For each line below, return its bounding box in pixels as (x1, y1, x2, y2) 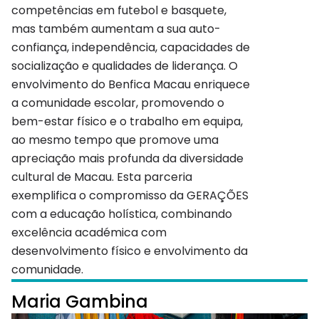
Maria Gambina (11, 289, 148, 313)
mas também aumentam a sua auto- (11, 20, 221, 37)
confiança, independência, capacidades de (11, 38, 250, 56)
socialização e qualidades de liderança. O (11, 57, 238, 74)
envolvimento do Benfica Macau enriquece (11, 75, 250, 93)
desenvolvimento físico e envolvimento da (11, 242, 248, 259)
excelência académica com (11, 224, 167, 241)
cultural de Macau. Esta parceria (11, 168, 192, 185)
